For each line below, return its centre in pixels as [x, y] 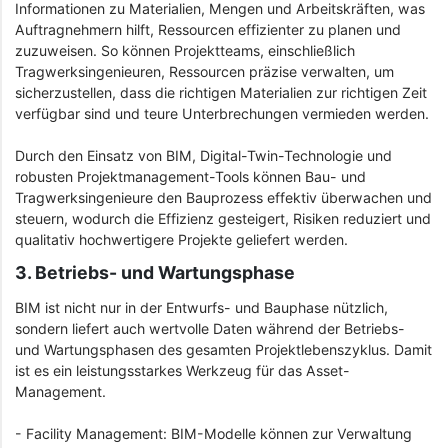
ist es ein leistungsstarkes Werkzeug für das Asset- [182, 370]
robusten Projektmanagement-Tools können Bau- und [190, 176]
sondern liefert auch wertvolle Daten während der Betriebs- [210, 328]
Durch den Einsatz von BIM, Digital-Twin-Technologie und [203, 155]
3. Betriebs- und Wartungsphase [155, 273]
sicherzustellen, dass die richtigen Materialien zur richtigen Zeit [221, 92]
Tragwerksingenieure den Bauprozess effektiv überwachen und [223, 197]
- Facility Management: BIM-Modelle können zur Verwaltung [213, 433]
